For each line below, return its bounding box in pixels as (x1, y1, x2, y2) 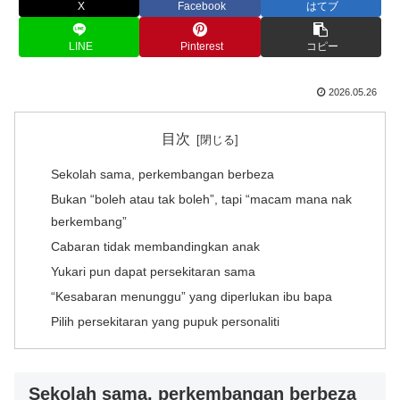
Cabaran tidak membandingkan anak (51, 239, 261, 254)
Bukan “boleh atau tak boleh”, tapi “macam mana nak (51, 192, 353, 207)
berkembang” (51, 214, 128, 229)
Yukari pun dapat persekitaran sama (51, 263, 256, 279)
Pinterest (180, 40, 223, 54)
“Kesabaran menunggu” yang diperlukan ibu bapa (51, 288, 333, 304)
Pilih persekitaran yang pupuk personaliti (51, 313, 280, 329)
